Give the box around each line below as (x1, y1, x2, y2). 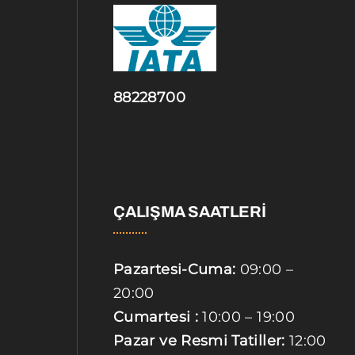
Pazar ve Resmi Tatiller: (113, 331, 285, 349)
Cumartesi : (113, 307, 198, 326)
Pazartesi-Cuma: (113, 260, 236, 278)
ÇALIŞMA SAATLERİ (113, 202, 266, 220)
